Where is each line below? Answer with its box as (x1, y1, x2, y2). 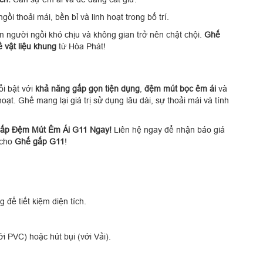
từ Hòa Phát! (56, 41, 106, 51)
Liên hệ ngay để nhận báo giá (112, 124, 225, 134)
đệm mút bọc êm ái (144, 83, 216, 93)
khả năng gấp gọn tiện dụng (35, 83, 140, 93)
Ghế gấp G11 (15, 136, 65, 146)
